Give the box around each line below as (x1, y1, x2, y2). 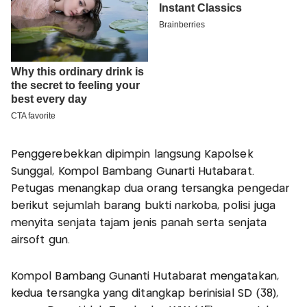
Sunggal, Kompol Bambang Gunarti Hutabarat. (11, 167, 254, 177)
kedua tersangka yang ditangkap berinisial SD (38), (11, 288, 279, 299)
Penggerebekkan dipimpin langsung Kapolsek (11, 149, 254, 160)
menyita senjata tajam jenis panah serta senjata (11, 218, 267, 229)
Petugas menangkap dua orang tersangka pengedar (11, 184, 289, 195)
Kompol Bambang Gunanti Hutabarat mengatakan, (11, 271, 279, 282)
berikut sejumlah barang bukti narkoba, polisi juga (11, 201, 276, 212)
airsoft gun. (11, 235, 70, 246)
